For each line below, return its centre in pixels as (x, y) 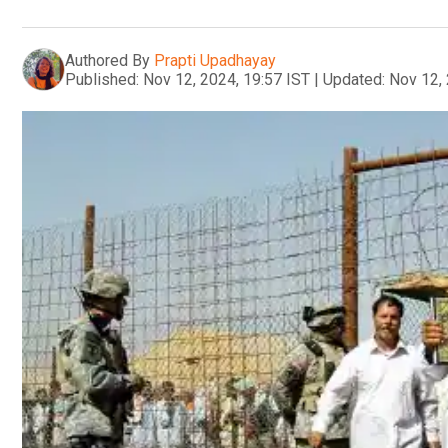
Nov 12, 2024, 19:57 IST (226, 79)
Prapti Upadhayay (215, 60)
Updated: (354, 79)
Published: (102, 79)
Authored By (107, 60)
